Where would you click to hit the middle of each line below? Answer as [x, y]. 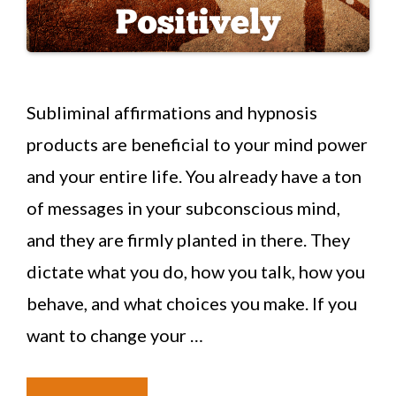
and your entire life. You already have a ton [194, 176]
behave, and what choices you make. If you [192, 304]
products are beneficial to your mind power [197, 145]
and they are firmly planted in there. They [188, 240]
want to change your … [115, 335]
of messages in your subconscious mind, [183, 208]
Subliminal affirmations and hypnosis [172, 113]
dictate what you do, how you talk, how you [196, 272]
